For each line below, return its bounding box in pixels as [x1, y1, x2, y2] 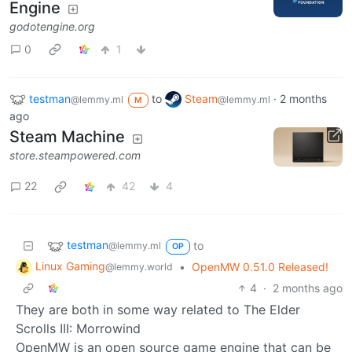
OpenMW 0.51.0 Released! [192, 259, 328, 273]
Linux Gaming [35, 258, 105, 273]
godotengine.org [9, 19, 95, 33]
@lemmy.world [105, 260, 173, 273]
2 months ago [273, 280, 343, 295]
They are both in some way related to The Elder [16, 301, 300, 317]
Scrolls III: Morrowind [16, 320, 141, 336]
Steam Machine [9, 127, 125, 147]
